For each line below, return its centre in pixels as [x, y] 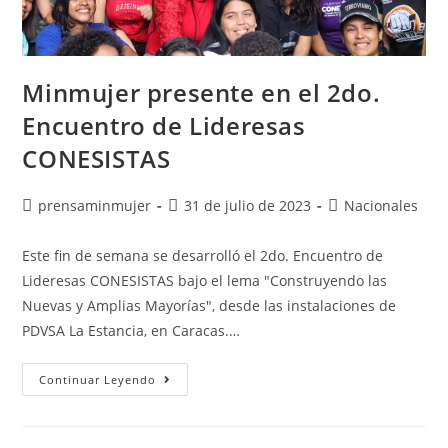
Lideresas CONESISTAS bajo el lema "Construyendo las [205, 281]
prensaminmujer [95, 206]
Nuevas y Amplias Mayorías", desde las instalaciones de [209, 306]
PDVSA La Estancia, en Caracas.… [131, 331]
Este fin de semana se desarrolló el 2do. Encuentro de [203, 256]
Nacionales [381, 206]
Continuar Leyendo [98, 380]
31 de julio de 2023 [248, 206]
